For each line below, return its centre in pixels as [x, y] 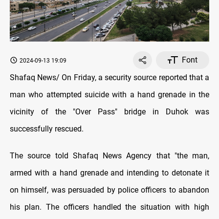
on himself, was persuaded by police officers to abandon [109, 190]
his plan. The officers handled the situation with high [109, 207]
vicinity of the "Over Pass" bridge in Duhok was [109, 111]
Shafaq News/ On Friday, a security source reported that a [109, 77]
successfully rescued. [47, 129]
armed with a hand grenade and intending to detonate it [109, 173]
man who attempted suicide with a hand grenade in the [109, 94]
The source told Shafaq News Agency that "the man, [109, 155]
